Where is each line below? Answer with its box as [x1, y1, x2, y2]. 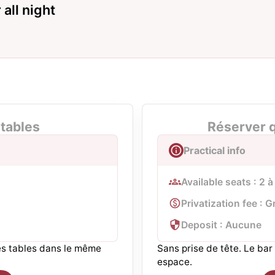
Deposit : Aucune [181, 219, 261, 231]
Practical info [184, 144, 246, 157]
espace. [157, 255, 192, 268]
